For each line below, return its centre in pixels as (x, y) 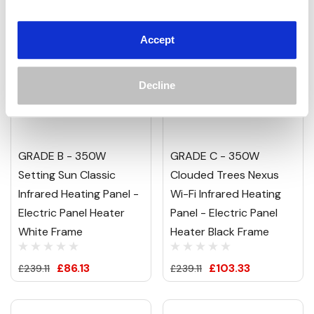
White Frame (50, 231)
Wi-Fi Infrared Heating (226, 193)
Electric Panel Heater (71, 212)
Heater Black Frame (220, 231)
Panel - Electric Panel (224, 212)
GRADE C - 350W (215, 156)
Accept (157, 39)
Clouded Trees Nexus (225, 175)
